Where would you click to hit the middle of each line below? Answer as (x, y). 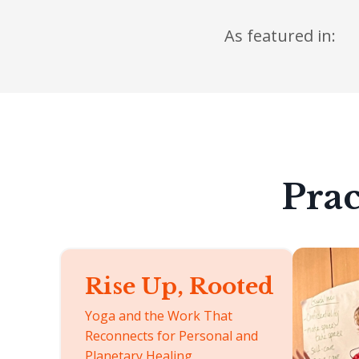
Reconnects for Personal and (171, 336)
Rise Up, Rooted (179, 287)
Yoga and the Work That (159, 316)
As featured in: (280, 35)
